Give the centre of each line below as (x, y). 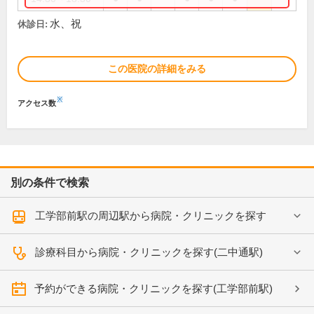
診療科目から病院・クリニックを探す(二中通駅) (149, 252)
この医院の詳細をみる (157, 69)
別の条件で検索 (50, 183)
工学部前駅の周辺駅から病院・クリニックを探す (151, 216)
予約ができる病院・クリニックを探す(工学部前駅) (153, 288)
